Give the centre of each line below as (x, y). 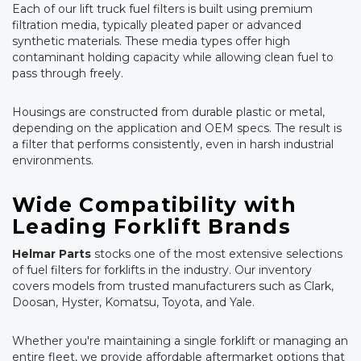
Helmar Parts (52, 254)
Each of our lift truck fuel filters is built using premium (162, 9)
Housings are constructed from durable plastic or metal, (168, 112)
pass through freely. (68, 73)
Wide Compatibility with (154, 204)
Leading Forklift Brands (151, 226)
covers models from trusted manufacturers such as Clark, (173, 286)
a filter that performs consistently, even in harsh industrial (173, 144)
